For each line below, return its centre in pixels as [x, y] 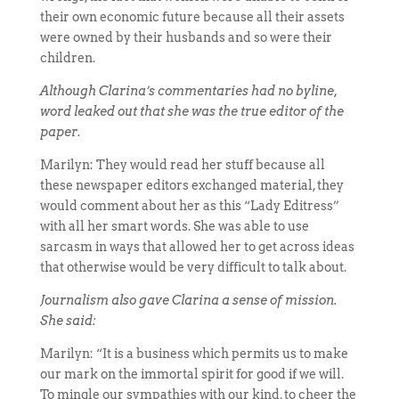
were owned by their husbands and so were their [186, 37]
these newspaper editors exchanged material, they [191, 185]
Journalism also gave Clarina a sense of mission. [188, 300]
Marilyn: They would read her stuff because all [182, 165]
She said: [68, 321]
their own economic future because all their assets [192, 17]
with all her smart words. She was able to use [174, 226]
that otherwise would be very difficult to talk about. [193, 267]
